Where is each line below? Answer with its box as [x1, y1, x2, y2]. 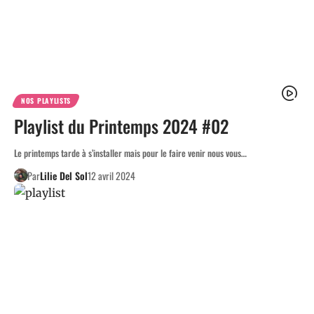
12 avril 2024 [87, 168, 135, 183]
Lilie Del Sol [39, 168, 88, 183]
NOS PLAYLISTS [21, 95, 71, 106]
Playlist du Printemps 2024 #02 [14, 112, 228, 139]
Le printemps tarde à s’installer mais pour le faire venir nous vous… [14, 145, 247, 160]
